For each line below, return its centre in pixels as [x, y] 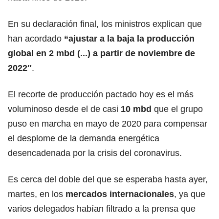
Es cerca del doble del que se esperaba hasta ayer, [108, 179]
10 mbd [136, 109]
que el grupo [177, 109]
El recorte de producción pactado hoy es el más [101, 94]
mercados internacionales [120, 194]
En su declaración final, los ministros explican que [105, 24]
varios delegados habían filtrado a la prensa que [102, 208]
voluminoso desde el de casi [64, 109]
